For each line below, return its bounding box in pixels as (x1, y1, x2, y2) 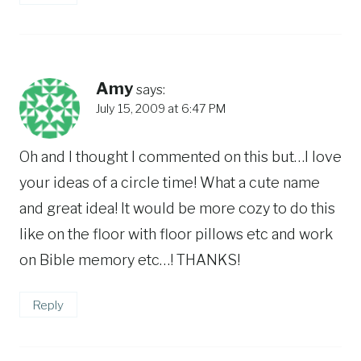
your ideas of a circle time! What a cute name (19, 173, 320, 191)
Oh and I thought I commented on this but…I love (19, 147, 342, 165)
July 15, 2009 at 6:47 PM (96, 101, 226, 116)
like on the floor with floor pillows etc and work (19, 225, 333, 243)
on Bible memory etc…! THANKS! (19, 251, 240, 268)
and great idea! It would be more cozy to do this (19, 199, 335, 217)
